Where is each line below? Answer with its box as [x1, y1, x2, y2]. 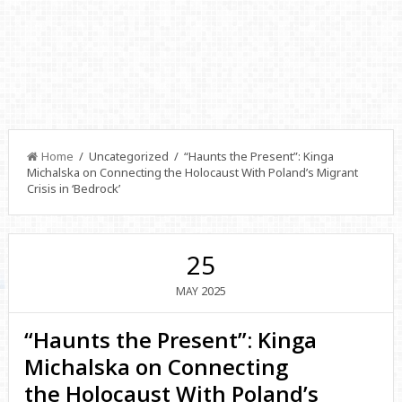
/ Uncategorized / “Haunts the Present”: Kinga [73, 148, 334, 164]
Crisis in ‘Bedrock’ [26, 180, 120, 197]
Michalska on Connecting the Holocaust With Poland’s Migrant [26, 164, 358, 180]
